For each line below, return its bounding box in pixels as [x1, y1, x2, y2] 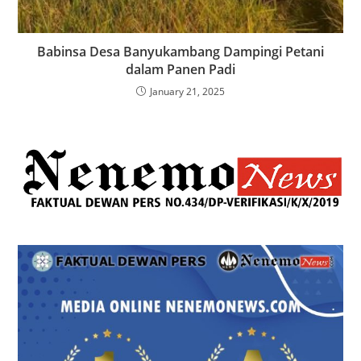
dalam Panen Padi [126, 60, 235, 78]
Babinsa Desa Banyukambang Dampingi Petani [37, 42, 324, 60]
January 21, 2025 [150, 84, 225, 98]
